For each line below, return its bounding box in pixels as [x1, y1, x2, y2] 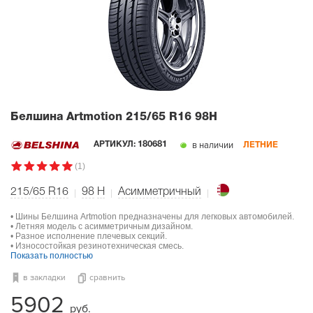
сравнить [89, 272, 125, 283]
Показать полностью [10, 250, 93, 261]
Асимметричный [118, 187, 201, 197]
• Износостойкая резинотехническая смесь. [10, 240, 184, 251]
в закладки [23, 272, 66, 283]
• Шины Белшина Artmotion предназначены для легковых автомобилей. [10, 211, 294, 221]
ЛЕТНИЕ [243, 140, 278, 149]
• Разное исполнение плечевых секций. [10, 231, 167, 241]
